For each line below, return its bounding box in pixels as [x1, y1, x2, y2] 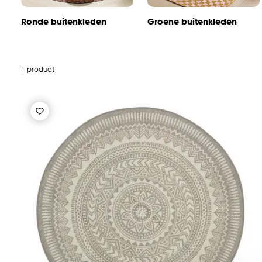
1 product [21, 64, 54, 74]
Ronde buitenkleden [21, 16, 106, 27]
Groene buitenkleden [147, 16, 237, 27]
